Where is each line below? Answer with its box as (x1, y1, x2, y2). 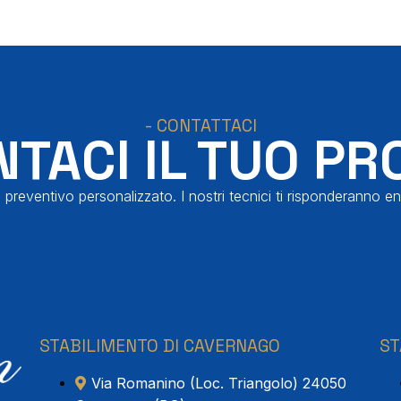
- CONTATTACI (144, 115, 257, 137)
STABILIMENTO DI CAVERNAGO (39, 335, 280, 357)
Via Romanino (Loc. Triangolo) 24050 (91, 374, 346, 392)
